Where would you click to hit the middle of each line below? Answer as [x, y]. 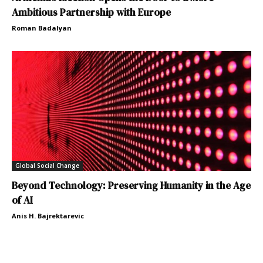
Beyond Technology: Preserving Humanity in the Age [131, 185]
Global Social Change [47, 165]
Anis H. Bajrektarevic [48, 215]
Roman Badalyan [42, 28]
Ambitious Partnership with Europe [91, 12]
